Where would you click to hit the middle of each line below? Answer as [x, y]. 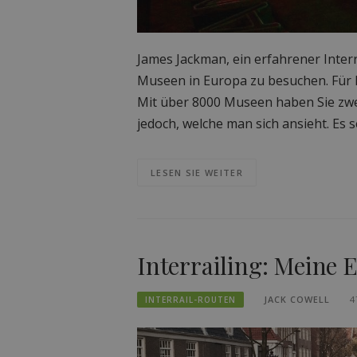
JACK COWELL [297, 299]
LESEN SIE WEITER [197, 172]
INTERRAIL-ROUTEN [190, 299]
